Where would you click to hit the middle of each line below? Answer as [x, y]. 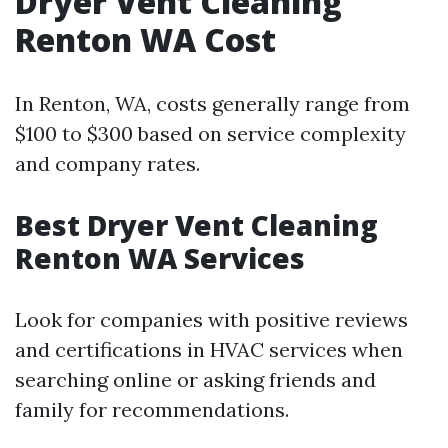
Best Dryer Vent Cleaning [196, 225]
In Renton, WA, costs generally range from [212, 103]
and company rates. [107, 163]
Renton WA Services [160, 258]
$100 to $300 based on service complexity [210, 133]
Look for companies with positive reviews [211, 319]
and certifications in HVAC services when [209, 349]
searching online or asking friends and [195, 379]
